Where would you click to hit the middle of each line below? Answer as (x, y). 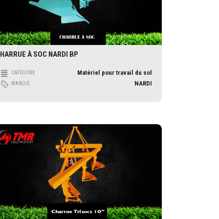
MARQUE (21, 83)
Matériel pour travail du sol (115, 72)
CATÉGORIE (23, 72)
